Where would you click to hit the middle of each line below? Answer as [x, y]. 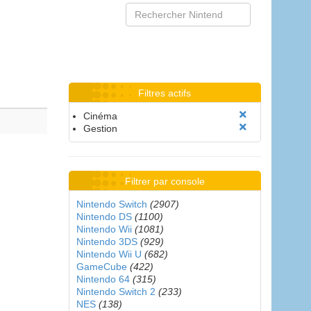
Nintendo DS [104, 217]
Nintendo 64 [103, 279]
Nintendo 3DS [107, 242]
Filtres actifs [165, 93]
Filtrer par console [165, 181]
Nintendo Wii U [109, 254]
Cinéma [100, 116]
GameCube [101, 267]
